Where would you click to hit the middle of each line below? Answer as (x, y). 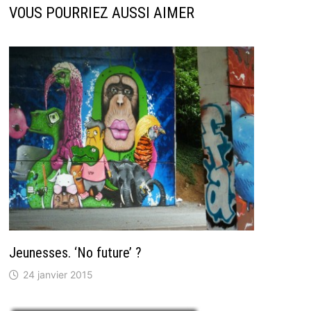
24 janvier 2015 (58, 274)
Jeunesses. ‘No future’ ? (75, 252)
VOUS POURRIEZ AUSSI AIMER (101, 13)
